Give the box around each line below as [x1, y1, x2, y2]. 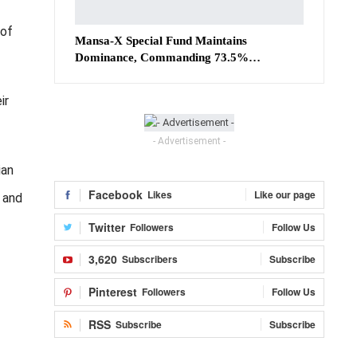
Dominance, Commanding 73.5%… [75, 50, 261, 64]
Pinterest [88, 283, 137, 300]
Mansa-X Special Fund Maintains [75, 33, 247, 47]
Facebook [88, 186, 143, 203]
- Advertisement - [153, 135, 226, 147]
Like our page [254, 187, 316, 202]
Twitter [88, 218, 125, 235]
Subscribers [122, 252, 178, 267]
